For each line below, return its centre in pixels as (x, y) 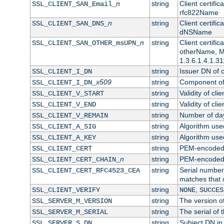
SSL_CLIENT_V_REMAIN (70, 115)
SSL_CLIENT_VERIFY (66, 190)
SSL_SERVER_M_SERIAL (70, 212)
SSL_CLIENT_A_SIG (64, 126)
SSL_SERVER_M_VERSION (72, 201)
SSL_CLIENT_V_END (64, 104)
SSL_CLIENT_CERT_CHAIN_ (76, 159)
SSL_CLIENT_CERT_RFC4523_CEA (86, 170)
